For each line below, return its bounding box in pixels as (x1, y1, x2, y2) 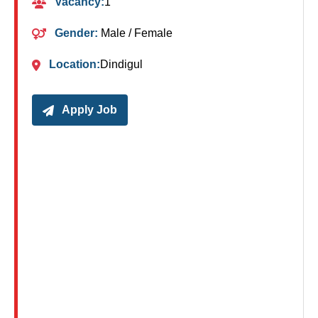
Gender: (55, 27, 98, 40)
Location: (49, 58, 100, 71)
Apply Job (60, 104, 117, 116)
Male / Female (98, 27, 172, 40)
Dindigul (100, 58, 143, 71)
